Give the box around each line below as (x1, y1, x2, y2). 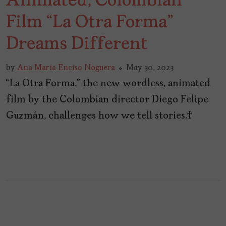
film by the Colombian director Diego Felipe (6, 95, 208, 105)
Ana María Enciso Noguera (17, 64, 115, 73)
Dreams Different (6, 35, 148, 54)
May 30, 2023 (126, 64, 174, 73)
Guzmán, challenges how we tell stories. (6, 111, 193, 122)
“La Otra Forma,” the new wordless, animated (6, 79, 210, 89)
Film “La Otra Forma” (6, 14, 173, 32)
